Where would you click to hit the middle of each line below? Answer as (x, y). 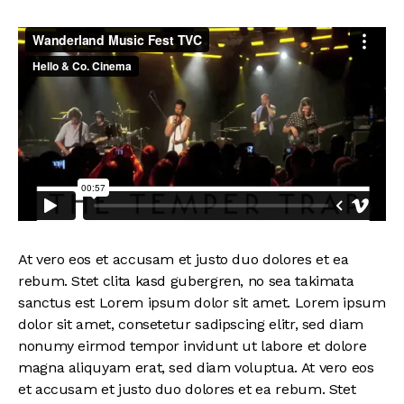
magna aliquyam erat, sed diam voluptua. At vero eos (196, 368)
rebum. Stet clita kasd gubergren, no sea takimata (186, 281)
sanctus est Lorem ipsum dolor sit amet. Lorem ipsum (202, 303)
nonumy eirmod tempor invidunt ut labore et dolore (193, 346)
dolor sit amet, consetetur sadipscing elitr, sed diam (191, 325)
